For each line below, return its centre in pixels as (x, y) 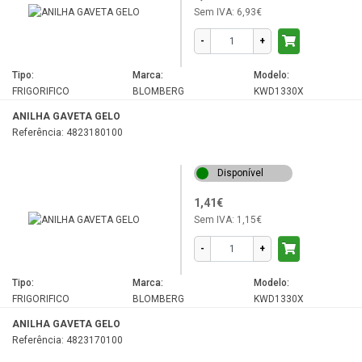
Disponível (240, 173)
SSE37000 (57, 174)
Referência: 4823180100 (67, 132)
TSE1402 (55, 349)
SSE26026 (57, 124)
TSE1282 (55, 299)
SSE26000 (57, 74)
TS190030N (61, 249)
